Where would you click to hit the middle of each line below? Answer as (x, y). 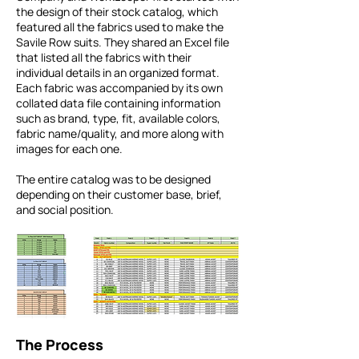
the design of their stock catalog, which (117, 12)
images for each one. (69, 149)
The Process (60, 345)
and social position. (65, 210)
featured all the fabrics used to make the (120, 27)
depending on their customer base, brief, (119, 194)
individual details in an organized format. (118, 73)
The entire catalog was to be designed (113, 179)
